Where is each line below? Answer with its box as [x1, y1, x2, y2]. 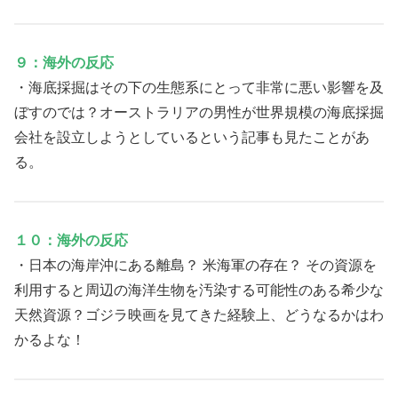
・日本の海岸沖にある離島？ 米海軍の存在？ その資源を [14, 257, 377, 273]
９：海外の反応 [14, 55, 114, 71]
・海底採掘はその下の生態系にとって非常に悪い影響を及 [14, 80, 384, 96]
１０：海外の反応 [14, 232, 128, 248]
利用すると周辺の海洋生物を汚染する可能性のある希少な [14, 282, 384, 298]
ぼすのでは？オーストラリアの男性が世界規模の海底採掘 [14, 105, 384, 121]
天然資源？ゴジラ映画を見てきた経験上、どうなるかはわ [14, 306, 384, 322]
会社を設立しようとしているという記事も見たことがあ [14, 130, 370, 146]
